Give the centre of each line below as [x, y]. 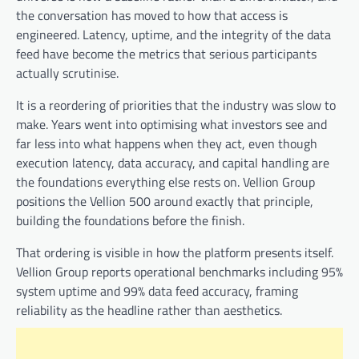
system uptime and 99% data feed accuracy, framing [157, 290]
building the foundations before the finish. [130, 220]
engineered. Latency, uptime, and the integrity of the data [173, 34]
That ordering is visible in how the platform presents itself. [175, 252]
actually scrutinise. [67, 73]
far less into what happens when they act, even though [167, 143]
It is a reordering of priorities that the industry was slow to [176, 105]
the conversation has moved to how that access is [152, 15]
